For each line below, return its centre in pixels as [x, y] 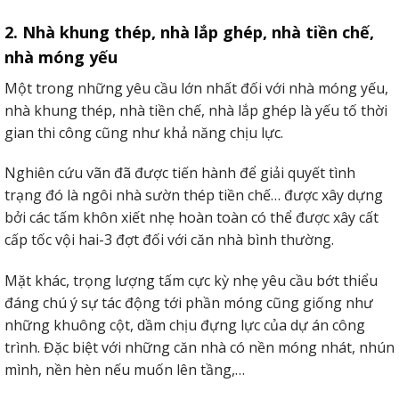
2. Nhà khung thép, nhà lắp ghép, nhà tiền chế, [189, 32]
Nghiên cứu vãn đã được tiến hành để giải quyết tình [180, 173]
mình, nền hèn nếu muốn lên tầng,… [125, 370]
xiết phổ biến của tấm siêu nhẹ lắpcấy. [130, 119]
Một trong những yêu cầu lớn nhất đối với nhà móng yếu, [196, 88]
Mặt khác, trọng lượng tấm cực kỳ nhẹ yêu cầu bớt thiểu [191, 281]
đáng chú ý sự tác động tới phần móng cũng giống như [189, 303]
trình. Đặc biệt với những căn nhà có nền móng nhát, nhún [199, 348]
